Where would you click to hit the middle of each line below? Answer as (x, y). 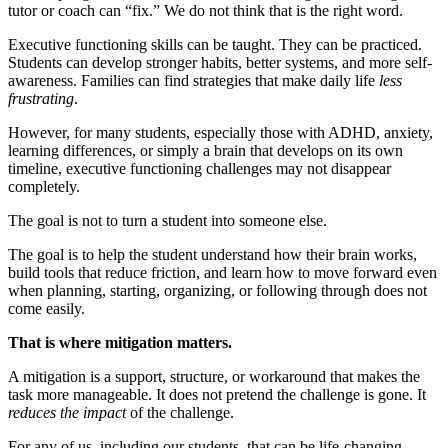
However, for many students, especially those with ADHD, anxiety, (220, 133)
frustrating (41, 99)
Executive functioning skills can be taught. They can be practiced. (215, 45)
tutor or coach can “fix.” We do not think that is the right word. (205, 11)
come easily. (46, 309)
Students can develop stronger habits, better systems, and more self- (220, 63)
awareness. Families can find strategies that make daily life (193, 81)
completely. (44, 187)
